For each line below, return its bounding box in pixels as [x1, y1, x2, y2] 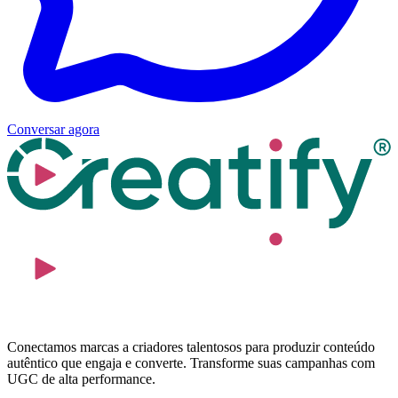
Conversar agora [7, 122, 99, 137]
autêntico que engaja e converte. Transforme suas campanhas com [7, 355, 375, 371]
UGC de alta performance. [7, 371, 155, 387]
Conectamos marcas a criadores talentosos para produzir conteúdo [7, 339, 375, 355]
